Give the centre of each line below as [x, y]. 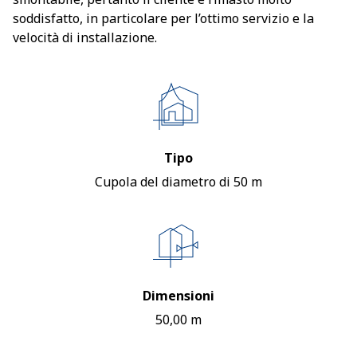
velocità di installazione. [85, 37]
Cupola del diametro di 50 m [178, 182]
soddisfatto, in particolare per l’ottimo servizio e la [163, 18]
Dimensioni [178, 296]
